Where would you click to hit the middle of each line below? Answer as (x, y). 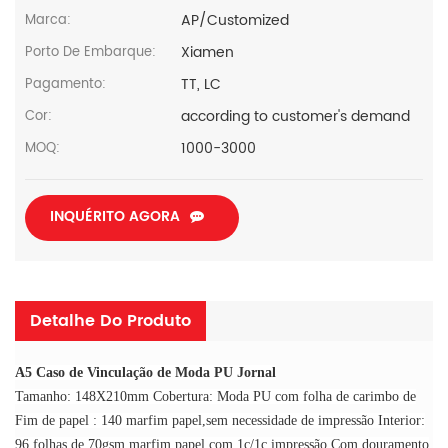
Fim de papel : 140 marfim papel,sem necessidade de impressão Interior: (220, 420)
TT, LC (201, 84)
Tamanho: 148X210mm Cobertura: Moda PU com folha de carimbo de (215, 396)
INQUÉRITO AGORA (115, 216)
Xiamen (208, 52)
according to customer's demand (296, 116)
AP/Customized (235, 20)
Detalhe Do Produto (110, 320)
